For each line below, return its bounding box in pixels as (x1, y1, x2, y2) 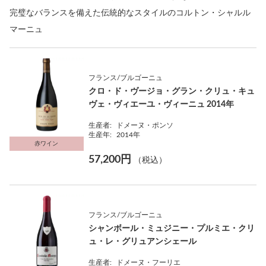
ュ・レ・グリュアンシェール (88, 237, 197, 246)
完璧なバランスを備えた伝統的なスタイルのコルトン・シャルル (9, 9, 251, 17)
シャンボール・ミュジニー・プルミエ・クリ (88, 224, 255, 233)
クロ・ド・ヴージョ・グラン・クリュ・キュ (88, 87, 255, 96)
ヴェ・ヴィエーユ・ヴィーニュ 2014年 (88, 100, 235, 109)
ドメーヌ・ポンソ (116, 122, 174, 129)
